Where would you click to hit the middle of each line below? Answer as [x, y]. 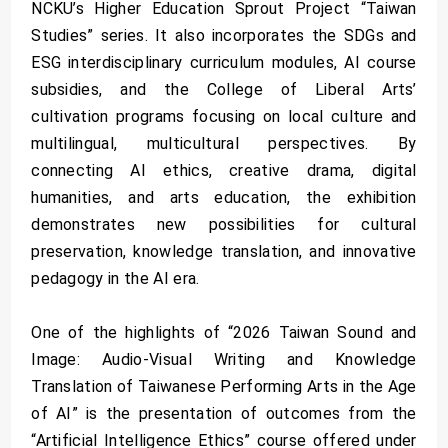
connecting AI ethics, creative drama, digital [224, 170]
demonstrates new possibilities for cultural [224, 224]
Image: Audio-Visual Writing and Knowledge [224, 359]
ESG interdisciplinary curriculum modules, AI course [224, 62]
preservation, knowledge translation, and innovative [224, 251]
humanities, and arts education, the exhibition [224, 197]
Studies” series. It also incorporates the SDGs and [224, 35]
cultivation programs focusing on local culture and [224, 116]
